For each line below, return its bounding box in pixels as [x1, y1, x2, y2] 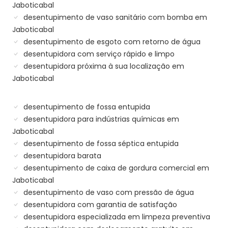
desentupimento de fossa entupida [21, 102, 150, 112]
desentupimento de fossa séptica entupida [21, 138, 179, 149]
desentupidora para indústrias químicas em [21, 114, 179, 125]
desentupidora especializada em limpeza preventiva [21, 212, 210, 222]
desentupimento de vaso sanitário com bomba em [21, 12, 207, 23]
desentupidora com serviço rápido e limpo [21, 49, 175, 60]
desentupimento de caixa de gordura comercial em [21, 163, 209, 174]
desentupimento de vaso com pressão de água [21, 187, 194, 198]
